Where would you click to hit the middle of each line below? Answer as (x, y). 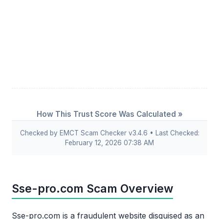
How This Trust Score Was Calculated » (109, 114)
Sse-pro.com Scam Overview (92, 189)
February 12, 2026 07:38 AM (109, 142)
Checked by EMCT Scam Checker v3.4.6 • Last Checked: (109, 133)
